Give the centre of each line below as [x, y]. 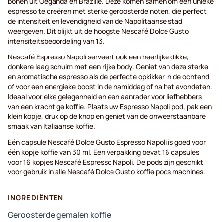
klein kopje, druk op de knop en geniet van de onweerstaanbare [107, 116]
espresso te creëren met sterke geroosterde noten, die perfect [107, 11]
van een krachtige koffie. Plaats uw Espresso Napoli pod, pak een [110, 107]
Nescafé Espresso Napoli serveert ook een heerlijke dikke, [98, 57]
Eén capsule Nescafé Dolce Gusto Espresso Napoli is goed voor [107, 142]
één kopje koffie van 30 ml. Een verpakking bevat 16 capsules [104, 152]
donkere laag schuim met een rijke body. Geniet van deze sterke [108, 67]
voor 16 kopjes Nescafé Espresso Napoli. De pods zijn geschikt [106, 162]
